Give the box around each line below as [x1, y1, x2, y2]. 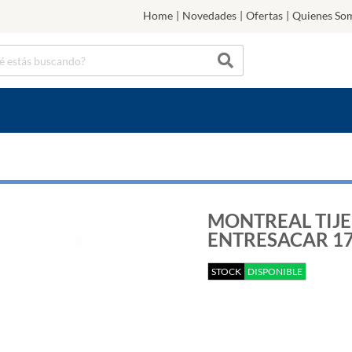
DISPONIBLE [247, 266, 302, 277]
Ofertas [246, 9, 283, 22]
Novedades [182, 9, 236, 22]
